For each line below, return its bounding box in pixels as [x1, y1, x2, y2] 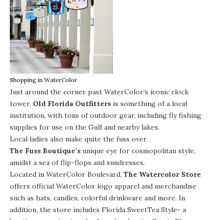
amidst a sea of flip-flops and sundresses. [10, 158, 145, 167]
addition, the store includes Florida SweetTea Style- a [10, 205, 186, 214]
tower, [10, 99, 31, 108]
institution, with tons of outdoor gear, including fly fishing [10, 110, 201, 120]
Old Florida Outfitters [33, 99, 111, 108]
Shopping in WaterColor [10, 76, 77, 83]
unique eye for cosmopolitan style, [81, 146, 195, 155]
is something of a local [111, 99, 187, 108]
